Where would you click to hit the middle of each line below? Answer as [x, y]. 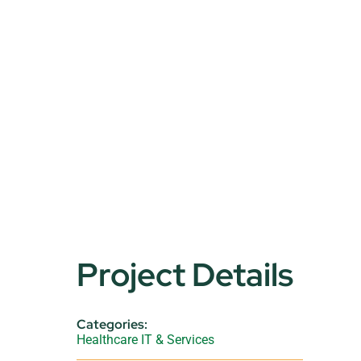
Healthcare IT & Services [146, 340]
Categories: [112, 324]
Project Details [185, 274]
